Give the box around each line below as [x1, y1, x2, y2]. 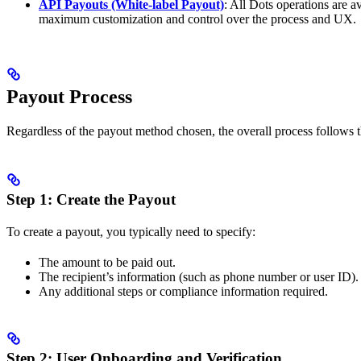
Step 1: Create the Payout [6, 190, 176, 208]
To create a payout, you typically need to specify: [6, 224, 255, 239]
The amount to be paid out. [39, 255, 176, 269]
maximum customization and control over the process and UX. [39, 11, 356, 26]
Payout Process [6, 85, 132, 107]
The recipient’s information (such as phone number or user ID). [39, 269, 359, 284]
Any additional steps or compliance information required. [39, 284, 328, 298]
